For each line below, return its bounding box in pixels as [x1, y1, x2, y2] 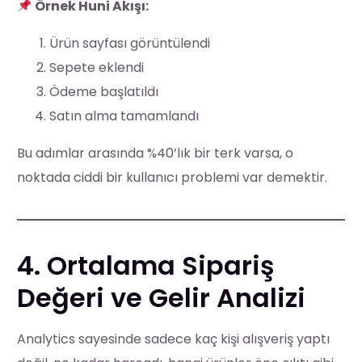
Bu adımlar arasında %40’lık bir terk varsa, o [17, 143, 294, 162]
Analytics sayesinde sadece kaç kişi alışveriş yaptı [17, 329, 330, 348]
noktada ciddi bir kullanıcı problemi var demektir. [17, 167, 328, 187]
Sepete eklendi [49, 57, 145, 77]
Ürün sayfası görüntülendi [49, 33, 211, 53]
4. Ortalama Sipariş [17, 246, 275, 284]
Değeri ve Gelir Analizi [17, 279, 306, 316]
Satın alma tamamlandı [49, 106, 200, 125]
